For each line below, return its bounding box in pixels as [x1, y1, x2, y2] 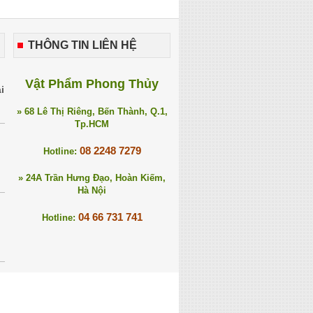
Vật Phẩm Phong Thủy [25, 77, 159, 91]
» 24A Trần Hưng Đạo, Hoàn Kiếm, [18, 173, 166, 183]
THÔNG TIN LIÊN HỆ [28, 39, 137, 51]
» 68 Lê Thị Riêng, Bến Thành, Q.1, [16, 106, 168, 117]
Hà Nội [78, 185, 106, 196]
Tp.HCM [75, 119, 109, 129]
